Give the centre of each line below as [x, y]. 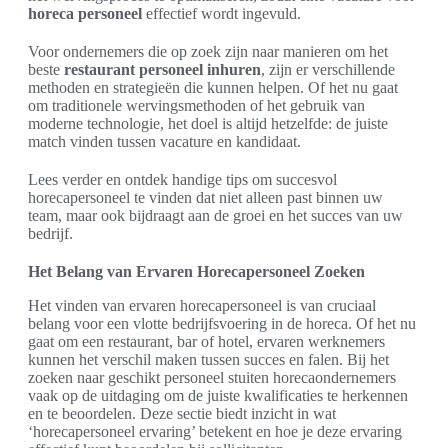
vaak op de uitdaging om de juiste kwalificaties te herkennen [218, 396]
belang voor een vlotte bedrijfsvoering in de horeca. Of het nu [222, 324]
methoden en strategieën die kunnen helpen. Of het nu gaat [213, 88]
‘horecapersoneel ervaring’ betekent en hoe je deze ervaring [215, 432]
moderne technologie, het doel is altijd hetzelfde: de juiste [208, 124]
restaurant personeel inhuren [162, 70]
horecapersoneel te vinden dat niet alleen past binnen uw [205, 198]
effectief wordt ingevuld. [221, 14]
